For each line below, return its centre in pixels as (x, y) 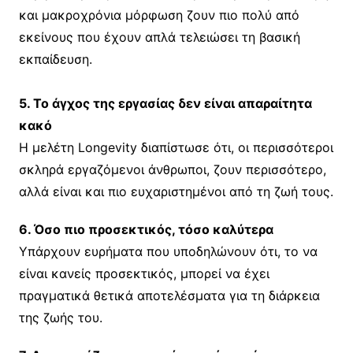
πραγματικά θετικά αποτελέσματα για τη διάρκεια (169, 295)
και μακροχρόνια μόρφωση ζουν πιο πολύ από (159, 15)
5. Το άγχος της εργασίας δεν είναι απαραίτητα (165, 103)
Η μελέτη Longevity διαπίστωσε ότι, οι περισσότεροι (176, 147)
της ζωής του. (60, 317)
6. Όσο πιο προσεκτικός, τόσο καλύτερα (146, 229)
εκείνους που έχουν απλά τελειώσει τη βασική (159, 37)
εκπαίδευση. (55, 59)
